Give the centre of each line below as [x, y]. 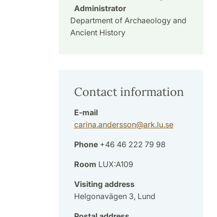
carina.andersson [105, 124]
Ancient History [98, 32]
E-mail [86, 112]
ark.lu [153, 124]
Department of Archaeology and [128, 20]
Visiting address [104, 184]
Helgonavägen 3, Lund [115, 196]
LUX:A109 [115, 164]
